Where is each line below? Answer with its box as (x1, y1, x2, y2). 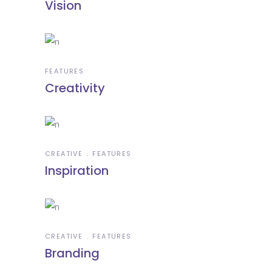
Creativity (45, 79, 105, 97)
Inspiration (45, 161, 109, 179)
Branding (45, 244, 100, 262)
